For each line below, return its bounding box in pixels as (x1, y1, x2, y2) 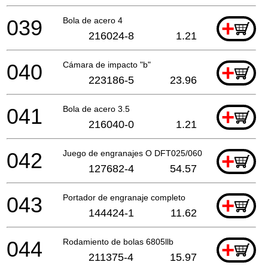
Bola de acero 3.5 (63, 103, 130, 114)
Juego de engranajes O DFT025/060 (63, 148, 202, 158)
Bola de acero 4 (63, 15, 123, 25)
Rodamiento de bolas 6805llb (63, 236, 173, 246)
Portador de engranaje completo (63, 192, 185, 202)
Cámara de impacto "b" (63, 59, 151, 69)
